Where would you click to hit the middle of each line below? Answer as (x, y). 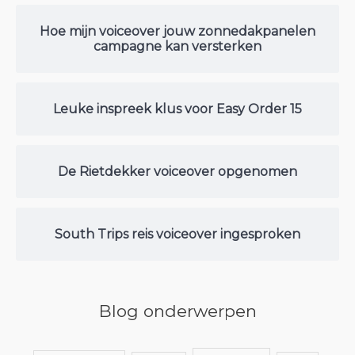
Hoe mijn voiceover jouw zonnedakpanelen (177, 31)
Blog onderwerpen (177, 311)
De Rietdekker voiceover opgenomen (177, 172)
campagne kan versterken (177, 46)
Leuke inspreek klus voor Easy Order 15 (177, 109)
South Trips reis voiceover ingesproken (177, 234)
